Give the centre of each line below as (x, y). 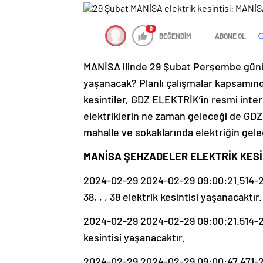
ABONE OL (230, 36)
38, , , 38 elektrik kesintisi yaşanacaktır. (173, 197)
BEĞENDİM (175, 36)
